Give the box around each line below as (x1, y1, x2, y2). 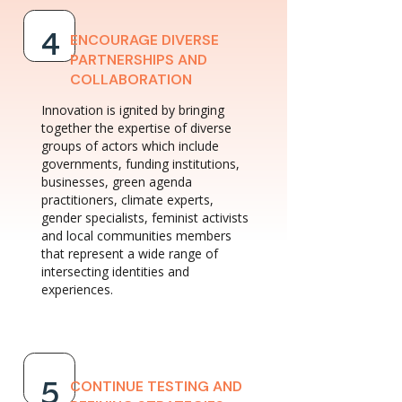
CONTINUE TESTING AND (70, 377, 242, 396)
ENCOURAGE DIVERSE (70, 31, 219, 49)
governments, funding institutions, (41, 155, 240, 172)
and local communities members (41, 227, 232, 244)
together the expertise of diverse (41, 119, 232, 136)
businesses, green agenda (41, 173, 192, 190)
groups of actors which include (41, 137, 219, 154)
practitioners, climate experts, (41, 191, 214, 208)
